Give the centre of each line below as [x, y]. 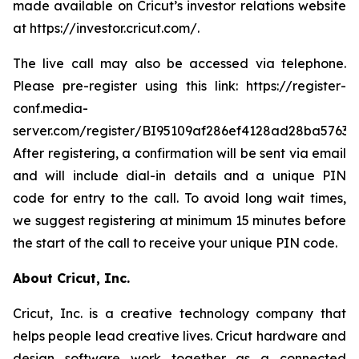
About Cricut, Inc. [71, 278]
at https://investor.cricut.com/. [106, 28]
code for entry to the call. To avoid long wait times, [179, 198]
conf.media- [50, 108]
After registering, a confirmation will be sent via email [179, 153]
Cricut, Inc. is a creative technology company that [179, 313]
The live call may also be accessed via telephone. [179, 63]
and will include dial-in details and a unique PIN [179, 175]
